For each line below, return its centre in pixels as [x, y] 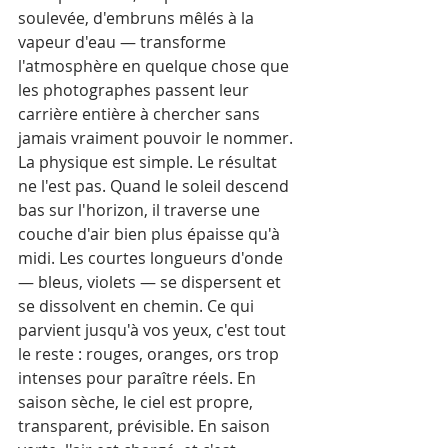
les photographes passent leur [135, 89]
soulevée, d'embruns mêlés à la [138, 17]
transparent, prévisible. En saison [146, 425]
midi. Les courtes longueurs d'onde [152, 257]
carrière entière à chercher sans [141, 113]
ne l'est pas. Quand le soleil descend [155, 185]
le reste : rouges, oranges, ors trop [150, 353]
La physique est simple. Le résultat [149, 161]
